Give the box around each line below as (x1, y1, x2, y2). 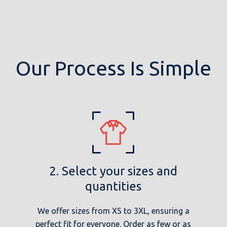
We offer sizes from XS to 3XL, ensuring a (37, 206, 190, 216)
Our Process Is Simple (16, 57, 211, 80)
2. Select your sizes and (49, 164, 178, 178)
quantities (85, 179, 142, 194)
